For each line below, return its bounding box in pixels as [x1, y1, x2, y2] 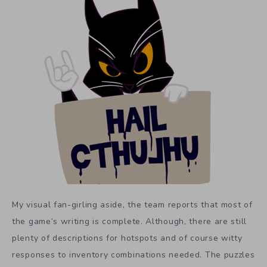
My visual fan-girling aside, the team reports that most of [12, 198, 253, 210]
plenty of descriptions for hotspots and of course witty [12, 232, 243, 244]
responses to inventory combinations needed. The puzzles [12, 249, 255, 260]
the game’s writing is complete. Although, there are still [12, 215, 247, 227]
